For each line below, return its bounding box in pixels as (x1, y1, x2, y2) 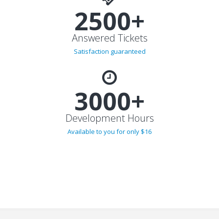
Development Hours (65, 131, 154, 144)
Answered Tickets (71, 51, 148, 64)
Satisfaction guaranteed (73, 66, 146, 75)
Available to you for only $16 (67, 147, 152, 155)
